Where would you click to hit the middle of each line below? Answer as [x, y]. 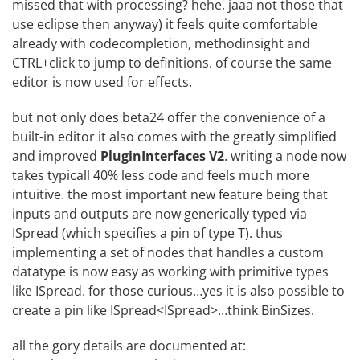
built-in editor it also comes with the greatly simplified [174, 136]
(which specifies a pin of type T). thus [171, 233]
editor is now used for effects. [102, 82]
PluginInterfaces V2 [162, 155]
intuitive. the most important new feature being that [170, 194]
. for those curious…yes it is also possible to [213, 290]
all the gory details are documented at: [129, 345]
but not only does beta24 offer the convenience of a [169, 117]
